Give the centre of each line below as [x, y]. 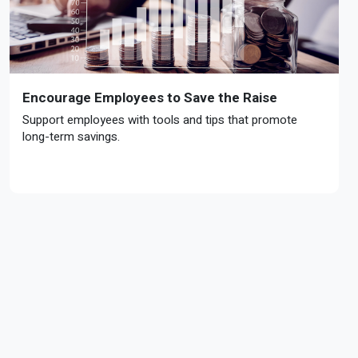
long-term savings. [71, 137]
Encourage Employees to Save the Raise [150, 97]
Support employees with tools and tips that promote [160, 120]
